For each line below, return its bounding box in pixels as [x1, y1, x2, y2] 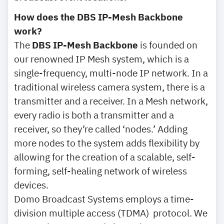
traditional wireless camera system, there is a [14, 80, 205, 93]
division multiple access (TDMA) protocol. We [14, 206, 207, 219]
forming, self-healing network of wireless [14, 164, 187, 177]
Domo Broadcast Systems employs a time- [14, 192, 194, 205]
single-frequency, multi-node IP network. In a [14, 66, 208, 79]
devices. [14, 178, 48, 191]
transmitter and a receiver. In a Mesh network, [14, 94, 208, 107]
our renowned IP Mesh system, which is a [14, 52, 189, 65]
